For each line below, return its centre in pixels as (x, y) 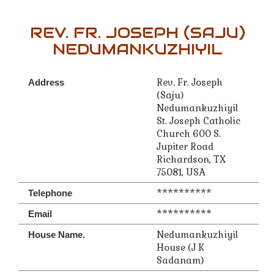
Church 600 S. (189, 134)
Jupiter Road (185, 146)
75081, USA (181, 172)
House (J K (180, 247)
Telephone (50, 193)
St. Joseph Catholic (198, 121)
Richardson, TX (191, 159)
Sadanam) (180, 260)
